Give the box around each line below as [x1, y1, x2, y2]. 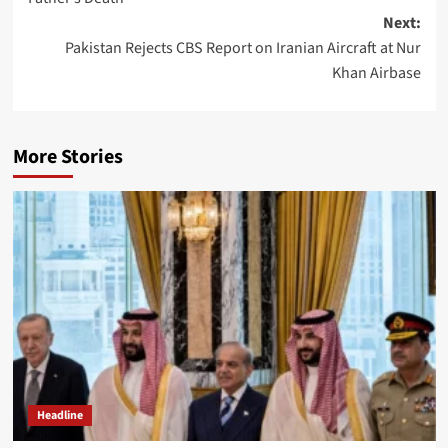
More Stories [12, 142, 123, 171]
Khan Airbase [331, 61, 421, 84]
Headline [36, 406, 83, 424]
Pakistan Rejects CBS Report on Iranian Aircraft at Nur [64, 36, 421, 59]
